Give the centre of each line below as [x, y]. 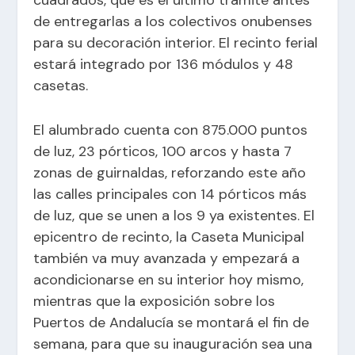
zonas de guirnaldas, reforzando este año [170, 172]
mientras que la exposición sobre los [155, 301]
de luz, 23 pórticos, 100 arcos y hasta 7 [163, 151]
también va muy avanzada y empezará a [167, 258]
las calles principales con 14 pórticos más [170, 194]
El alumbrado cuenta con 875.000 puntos [171, 130]
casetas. [61, 85]
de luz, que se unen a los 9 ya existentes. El [174, 215]
